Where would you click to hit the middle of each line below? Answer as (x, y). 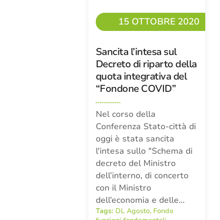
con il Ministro (123, 188)
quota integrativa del (141, 76)
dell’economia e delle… (140, 200)
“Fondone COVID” (136, 89)
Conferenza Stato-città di (146, 126)
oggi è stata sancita (135, 139)
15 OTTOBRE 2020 (159, 22)
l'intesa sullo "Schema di (144, 151)
